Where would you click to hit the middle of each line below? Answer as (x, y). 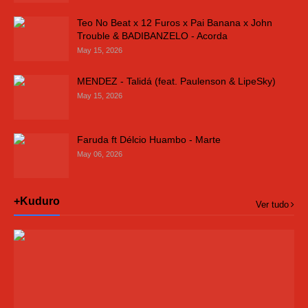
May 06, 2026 (100, 154)
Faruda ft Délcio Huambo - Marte (149, 140)
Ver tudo (272, 205)
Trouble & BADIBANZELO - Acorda (152, 36)
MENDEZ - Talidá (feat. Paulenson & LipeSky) (176, 81)
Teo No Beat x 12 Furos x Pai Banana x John (175, 23)
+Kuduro (37, 201)
